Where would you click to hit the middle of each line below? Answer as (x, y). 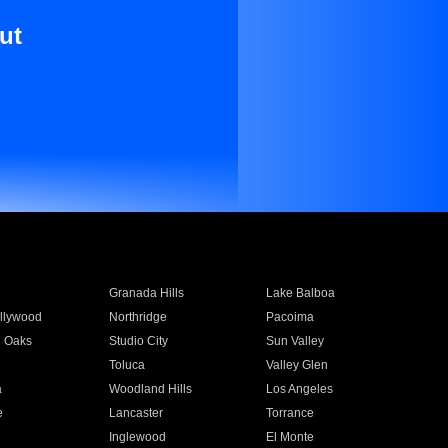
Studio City (138, 341)
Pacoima (290, 317)
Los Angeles (300, 389)
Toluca (126, 365)
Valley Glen (297, 365)
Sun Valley (295, 341)
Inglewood (137, 437)
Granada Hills (146, 293)
